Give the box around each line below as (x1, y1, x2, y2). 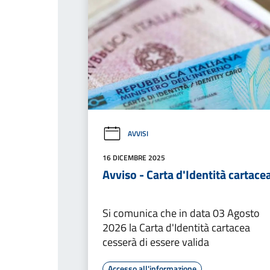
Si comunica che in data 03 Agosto (102, 204, 260, 221)
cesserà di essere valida (102, 233, 209, 250)
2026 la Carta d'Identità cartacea (102, 219, 250, 236)
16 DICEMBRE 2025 (102, 151, 165, 163)
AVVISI (128, 128, 148, 140)
